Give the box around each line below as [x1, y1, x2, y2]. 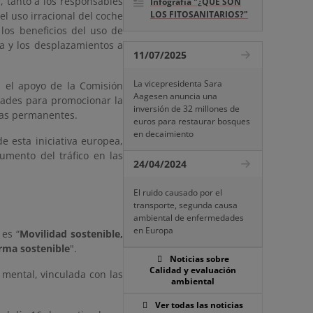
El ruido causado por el [133, 187, 222, 198]
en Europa [133, 224, 173, 236]
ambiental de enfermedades [133, 212, 244, 224]
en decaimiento [133, 128, 194, 140]
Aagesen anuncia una [133, 90, 217, 102]
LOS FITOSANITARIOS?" [150, 8, 248, 20]
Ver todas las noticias [155, 299, 243, 311]
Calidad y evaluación [150, 264, 236, 276]
